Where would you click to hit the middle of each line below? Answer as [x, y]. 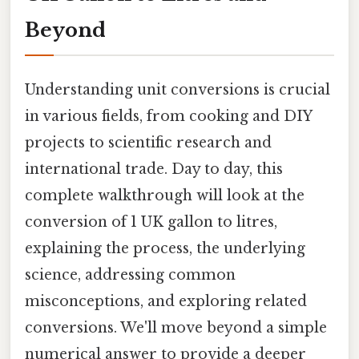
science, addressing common [130, 274]
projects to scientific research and [148, 142]
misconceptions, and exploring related [166, 301]
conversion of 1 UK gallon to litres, [151, 222]
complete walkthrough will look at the [165, 195]
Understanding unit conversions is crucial [177, 89]
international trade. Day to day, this [154, 169]
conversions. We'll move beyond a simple [176, 327]
